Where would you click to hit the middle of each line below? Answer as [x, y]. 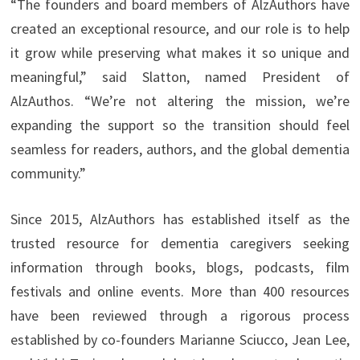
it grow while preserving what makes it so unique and [180, 53]
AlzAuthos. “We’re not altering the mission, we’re [180, 101]
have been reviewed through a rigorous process [180, 316]
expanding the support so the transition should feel [180, 125]
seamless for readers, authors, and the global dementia [180, 149]
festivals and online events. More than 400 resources [180, 292]
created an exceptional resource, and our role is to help [180, 29]
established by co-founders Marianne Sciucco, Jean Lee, [180, 340]
